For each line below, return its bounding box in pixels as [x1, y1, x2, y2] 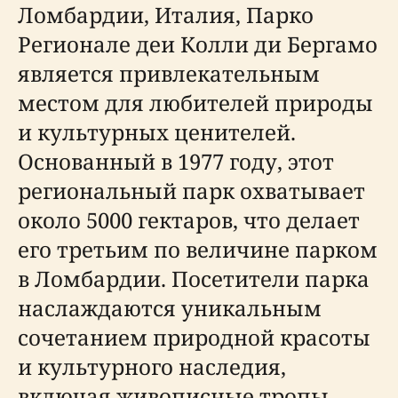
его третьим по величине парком [18, 235, 378, 264]
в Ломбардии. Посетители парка [18, 264, 370, 293]
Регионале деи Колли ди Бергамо [18, 29, 378, 59]
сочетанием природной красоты [18, 322, 370, 352]
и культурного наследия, [18, 352, 286, 381]
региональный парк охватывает [18, 176, 365, 205]
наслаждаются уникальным [18, 293, 322, 322]
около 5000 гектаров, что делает [18, 205, 360, 235]
